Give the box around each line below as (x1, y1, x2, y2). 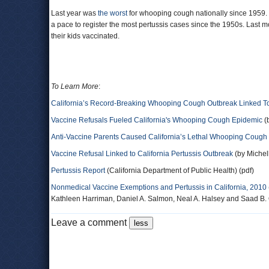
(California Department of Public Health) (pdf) (105, 166, 254, 175)
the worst (98, 9, 127, 17)
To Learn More (51, 82, 98, 91)
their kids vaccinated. (51, 32, 119, 40)
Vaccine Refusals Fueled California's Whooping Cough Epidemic (51, 116, 262, 124)
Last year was (51, 9, 98, 17)
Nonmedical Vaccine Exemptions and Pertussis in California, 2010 (51, 183, 267, 192)
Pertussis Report (51, 166, 105, 175)
